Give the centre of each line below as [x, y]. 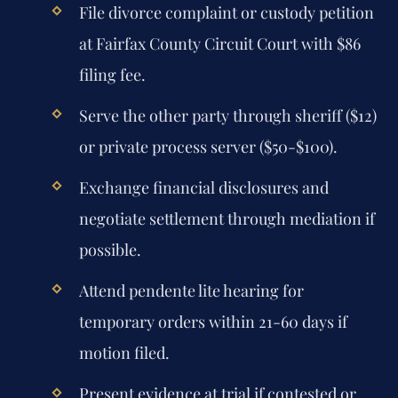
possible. [110, 250]
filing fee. [112, 74]
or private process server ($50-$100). [208, 146]
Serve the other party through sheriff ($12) [227, 115]
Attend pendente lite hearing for [191, 291]
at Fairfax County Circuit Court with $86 [219, 43]
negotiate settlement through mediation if [227, 219]
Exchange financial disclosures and [203, 188]
